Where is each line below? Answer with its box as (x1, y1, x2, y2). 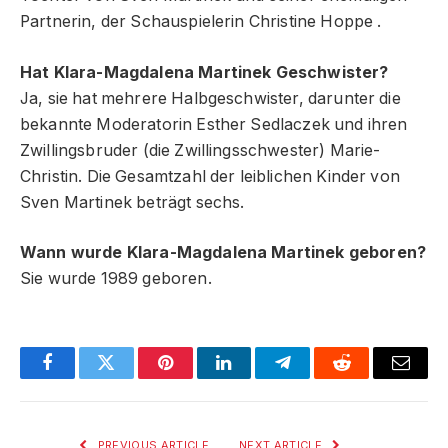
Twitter (104, 368, 157, 387)
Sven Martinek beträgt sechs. (20, 192, 245, 212)
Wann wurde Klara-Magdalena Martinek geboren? (20, 243, 427, 263)
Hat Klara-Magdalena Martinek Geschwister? (20, 62, 389, 82)
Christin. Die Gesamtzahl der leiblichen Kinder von (20, 166, 400, 186)
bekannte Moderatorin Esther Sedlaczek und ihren (20, 114, 408, 134)
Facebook (45, 368, 116, 387)
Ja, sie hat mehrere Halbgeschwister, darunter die (20, 88, 401, 108)
